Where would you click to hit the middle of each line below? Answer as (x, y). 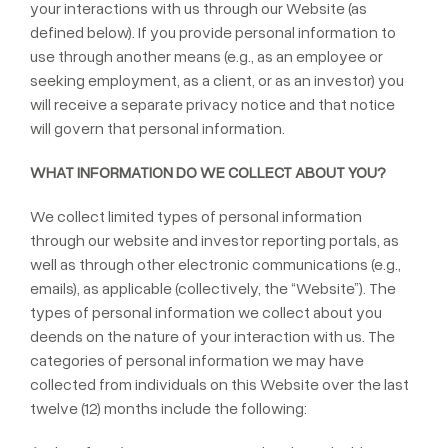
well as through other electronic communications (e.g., (215, 264)
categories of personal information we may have (197, 360)
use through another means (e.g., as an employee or (206, 56)
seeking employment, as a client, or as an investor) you (217, 80)
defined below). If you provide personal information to (213, 32)
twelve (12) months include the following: (168, 408)
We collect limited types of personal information (196, 216)
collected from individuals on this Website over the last (219, 384)
